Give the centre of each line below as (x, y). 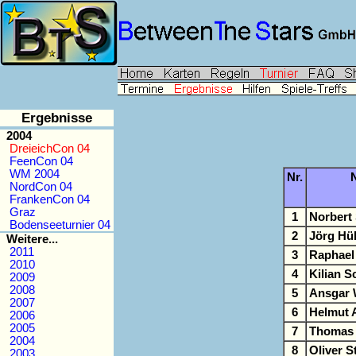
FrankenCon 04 (50, 199)
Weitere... (32, 239)
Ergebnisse (57, 118)
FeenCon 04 (41, 161)
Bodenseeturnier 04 (60, 225)
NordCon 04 (41, 187)
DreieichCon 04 (50, 149)
